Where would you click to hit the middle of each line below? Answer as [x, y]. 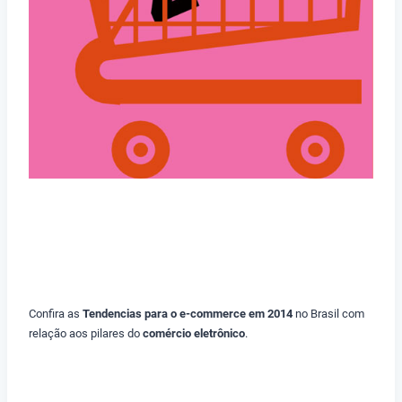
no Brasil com [328, 314]
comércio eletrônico [194, 334]
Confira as [56, 314]
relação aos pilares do [86, 334]
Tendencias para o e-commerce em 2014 [188, 314]
